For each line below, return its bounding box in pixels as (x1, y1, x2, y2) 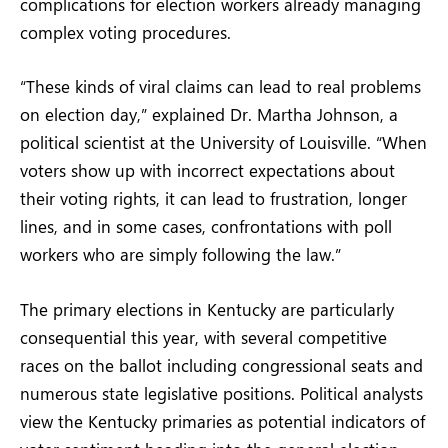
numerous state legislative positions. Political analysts (20, 381, 423, 404)
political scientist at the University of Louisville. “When (20, 131, 427, 154)
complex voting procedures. (20, 21, 231, 44)
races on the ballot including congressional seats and (20, 353, 423, 376)
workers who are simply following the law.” (20, 243, 341, 266)
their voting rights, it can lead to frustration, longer (20, 187, 407, 210)
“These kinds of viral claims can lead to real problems (20, 75, 421, 98)
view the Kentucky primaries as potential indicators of (20, 409, 425, 432)
